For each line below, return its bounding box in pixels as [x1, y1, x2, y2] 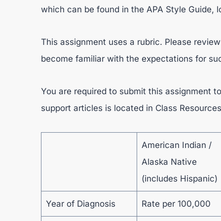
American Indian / [141, 140, 212, 150]
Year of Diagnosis [45, 199, 115, 209]
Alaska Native [141, 157, 197, 167]
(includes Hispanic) [141, 174, 218, 184]
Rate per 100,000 [141, 199, 211, 209]
